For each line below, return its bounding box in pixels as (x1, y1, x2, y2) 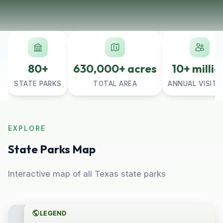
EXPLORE (8, 124, 46, 132)
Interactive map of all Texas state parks (8, 169, 166, 179)
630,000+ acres (73, 61, 157, 76)
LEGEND (40, 209, 67, 217)
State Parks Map (8, 142, 96, 156)
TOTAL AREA (93, 80, 137, 88)
